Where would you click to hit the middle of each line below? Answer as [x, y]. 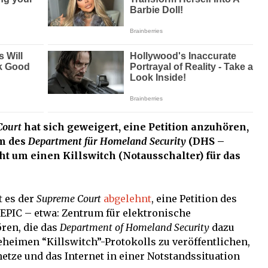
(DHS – [205, 141]
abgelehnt [127, 199]
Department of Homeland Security [135, 228]
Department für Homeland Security [107, 141]
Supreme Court [69, 199]
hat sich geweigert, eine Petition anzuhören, [135, 127]
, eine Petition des [194, 199]
